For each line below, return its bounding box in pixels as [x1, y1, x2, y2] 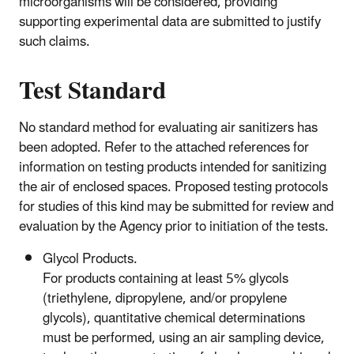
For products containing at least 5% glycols [43, 265, 288, 294]
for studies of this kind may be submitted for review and [19, 193, 333, 222]
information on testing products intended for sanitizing [19, 153, 326, 183]
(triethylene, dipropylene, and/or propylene [43, 284, 287, 314]
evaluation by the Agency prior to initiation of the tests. [19, 213, 329, 242]
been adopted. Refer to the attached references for [19, 134, 309, 163]
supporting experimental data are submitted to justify [19, 8, 321, 37]
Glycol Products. [43, 245, 137, 274]
